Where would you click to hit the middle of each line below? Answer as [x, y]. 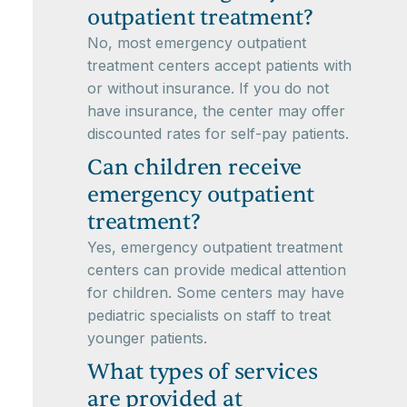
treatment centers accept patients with [219, 66]
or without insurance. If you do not [208, 89]
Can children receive [194, 168]
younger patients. [147, 338]
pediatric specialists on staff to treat [209, 316]
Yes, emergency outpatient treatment [215, 248]
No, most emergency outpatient [197, 43]
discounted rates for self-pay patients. [218, 134]
